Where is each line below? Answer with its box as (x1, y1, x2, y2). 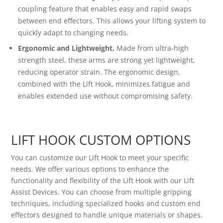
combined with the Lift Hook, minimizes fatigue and (18, 79, 191, 89)
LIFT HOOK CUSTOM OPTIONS (11, 131, 191, 149)
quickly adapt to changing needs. (18, 28, 129, 38)
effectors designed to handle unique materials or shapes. (11, 210, 203, 220)
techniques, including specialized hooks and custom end (11, 199, 201, 209)
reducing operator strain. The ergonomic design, (18, 67, 181, 77)
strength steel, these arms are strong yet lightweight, (18, 55, 196, 65)
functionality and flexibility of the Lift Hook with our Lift (11, 176, 195, 186)
